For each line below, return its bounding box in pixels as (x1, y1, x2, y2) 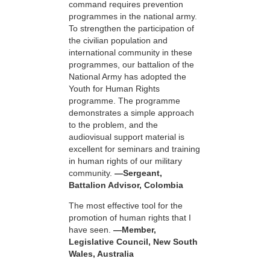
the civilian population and (69, 35, 168, 45)
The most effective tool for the (69, 200, 183, 210)
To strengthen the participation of (69, 23, 194, 33)
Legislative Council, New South (69, 236, 198, 246)
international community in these (69, 47, 192, 57)
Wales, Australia (69, 248, 134, 259)
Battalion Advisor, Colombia (69, 180, 183, 190)
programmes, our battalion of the (69, 59, 194, 69)
